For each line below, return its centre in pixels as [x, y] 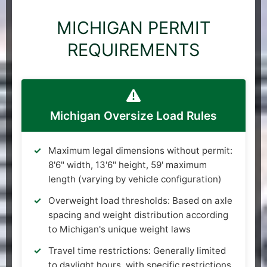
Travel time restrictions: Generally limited [137, 250]
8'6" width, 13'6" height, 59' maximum [128, 164]
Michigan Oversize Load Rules [133, 115]
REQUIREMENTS [133, 49]
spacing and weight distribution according [138, 215]
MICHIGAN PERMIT [133, 27]
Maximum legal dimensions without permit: [140, 150]
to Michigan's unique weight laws [119, 229]
